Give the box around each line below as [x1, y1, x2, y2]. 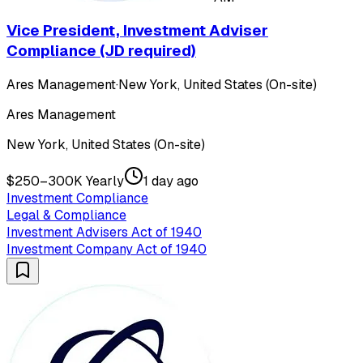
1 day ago [143, 172, 199, 190]
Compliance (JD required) [6, 41, 196, 62]
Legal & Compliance [6, 206, 126, 224]
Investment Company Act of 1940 [6, 240, 207, 258]
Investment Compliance [6, 189, 148, 207]
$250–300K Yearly [6, 172, 124, 190]
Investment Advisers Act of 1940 [6, 223, 202, 241]
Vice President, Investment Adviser [6, 20, 268, 41]
